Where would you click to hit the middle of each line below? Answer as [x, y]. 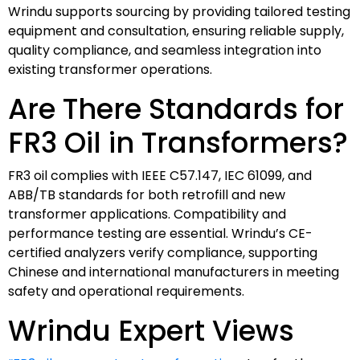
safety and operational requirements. [126, 291]
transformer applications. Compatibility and [147, 214]
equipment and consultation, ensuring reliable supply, [176, 31]
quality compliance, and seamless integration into [165, 50]
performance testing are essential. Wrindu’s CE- [160, 233]
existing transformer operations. [110, 69]
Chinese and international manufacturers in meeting [174, 272]
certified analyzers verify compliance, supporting [163, 252]
